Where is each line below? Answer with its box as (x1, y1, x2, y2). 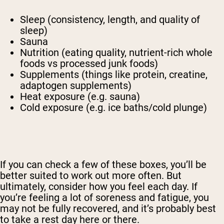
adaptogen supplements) (20, 79, 131, 92)
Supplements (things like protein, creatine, (20, 68, 207, 81)
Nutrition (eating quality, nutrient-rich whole (20, 46, 212, 59)
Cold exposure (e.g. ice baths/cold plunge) (20, 101, 207, 114)
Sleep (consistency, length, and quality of (20, 13, 200, 26)
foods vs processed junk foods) (20, 57, 158, 70)
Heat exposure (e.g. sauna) (20, 90, 140, 103)
